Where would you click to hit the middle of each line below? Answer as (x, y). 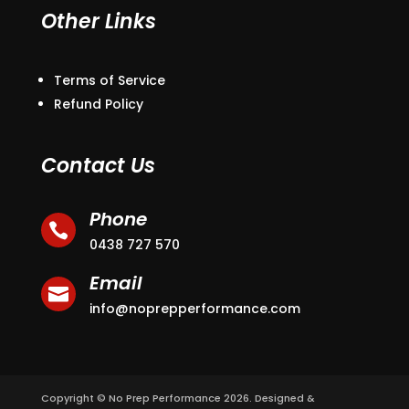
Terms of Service (109, 80)
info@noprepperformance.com (194, 308)
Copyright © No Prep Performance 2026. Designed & (178, 398)
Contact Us (98, 165)
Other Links (98, 21)
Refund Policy (98, 104)
